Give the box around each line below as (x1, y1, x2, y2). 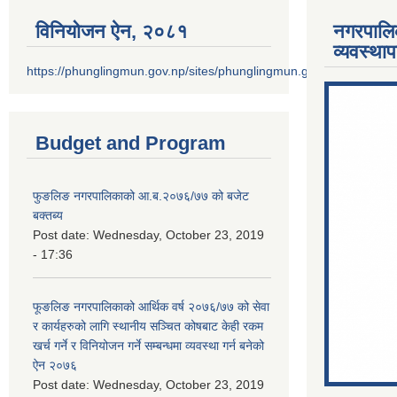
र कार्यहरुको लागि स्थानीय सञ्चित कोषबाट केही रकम (33, 319, 263, 333)
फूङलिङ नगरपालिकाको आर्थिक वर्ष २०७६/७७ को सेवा (33, 300, 269, 314)
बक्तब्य (33, 208, 63, 222)
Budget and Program (35, 132, 226, 154)
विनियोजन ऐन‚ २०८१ (35, 20, 188, 43)
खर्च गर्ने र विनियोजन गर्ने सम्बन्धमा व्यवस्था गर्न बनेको (33, 339, 264, 353)
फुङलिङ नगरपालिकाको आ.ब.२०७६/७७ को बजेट (33, 189, 249, 203)
